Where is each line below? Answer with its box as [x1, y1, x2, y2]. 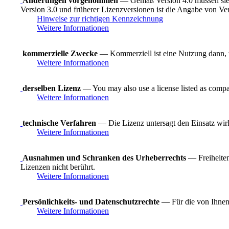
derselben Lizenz [22, 83, 81, 93]
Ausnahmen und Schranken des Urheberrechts [22, 153, 186, 162]
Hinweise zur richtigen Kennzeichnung [37, 14, 163, 23]
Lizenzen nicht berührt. [20, 162, 95, 171]
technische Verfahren [22, 118, 96, 127]
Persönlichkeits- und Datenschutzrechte [22, 197, 159, 206]
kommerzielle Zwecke [22, 49, 98, 58]
